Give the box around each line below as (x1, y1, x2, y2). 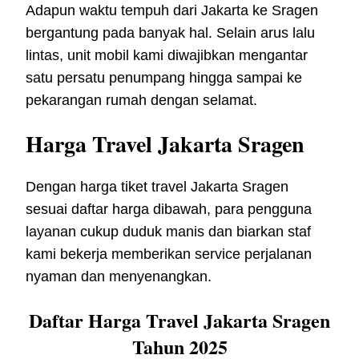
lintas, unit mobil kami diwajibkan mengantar (26, 47, 308, 64)
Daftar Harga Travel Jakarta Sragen (29, 305, 330, 334)
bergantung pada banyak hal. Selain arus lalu (26, 25, 315, 42)
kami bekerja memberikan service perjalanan (26, 245, 312, 262)
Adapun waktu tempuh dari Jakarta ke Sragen (26, 2, 318, 19)
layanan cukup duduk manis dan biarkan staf (26, 223, 311, 240)
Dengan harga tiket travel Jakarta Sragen (26, 178, 288, 195)
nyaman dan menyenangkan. (26, 268, 212, 284)
